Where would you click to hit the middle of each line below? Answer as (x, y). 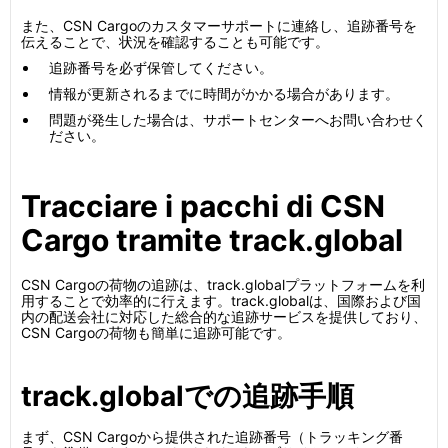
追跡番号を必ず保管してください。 (161, 67)
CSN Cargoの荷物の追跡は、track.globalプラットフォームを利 (223, 284)
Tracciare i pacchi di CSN (203, 206)
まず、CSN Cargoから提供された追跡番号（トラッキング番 (212, 436)
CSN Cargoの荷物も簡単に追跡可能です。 (156, 332)
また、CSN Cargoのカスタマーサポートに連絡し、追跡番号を (219, 25)
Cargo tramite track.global (212, 240)
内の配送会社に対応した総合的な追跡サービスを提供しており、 (224, 316)
